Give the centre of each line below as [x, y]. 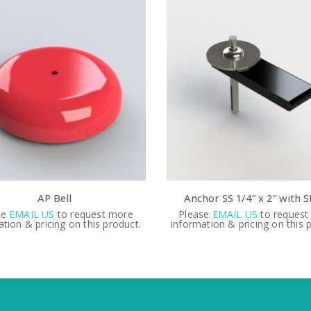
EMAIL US [96, 215]
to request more [158, 215]
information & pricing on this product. [118, 224]
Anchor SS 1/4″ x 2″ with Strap [119, 198]
